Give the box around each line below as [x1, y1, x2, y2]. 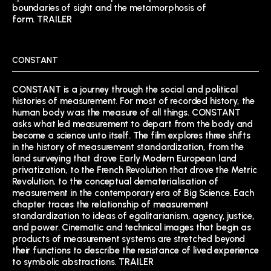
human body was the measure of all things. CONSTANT [12, 107, 241, 119]
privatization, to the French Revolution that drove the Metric [12, 165, 257, 176]
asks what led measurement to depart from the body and [12, 119, 253, 130]
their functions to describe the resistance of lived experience [12, 245, 259, 256]
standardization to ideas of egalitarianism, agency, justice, [12, 211, 255, 222]
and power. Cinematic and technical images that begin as [12, 222, 251, 233]
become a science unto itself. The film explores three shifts [12, 130, 251, 142]
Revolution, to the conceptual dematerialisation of [12, 176, 218, 188]
